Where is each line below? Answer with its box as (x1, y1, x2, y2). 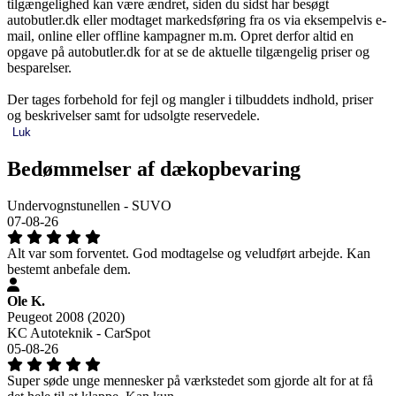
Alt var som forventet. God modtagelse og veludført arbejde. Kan (7, 246, 370, 262)
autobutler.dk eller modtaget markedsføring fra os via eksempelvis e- (7, 11, 386, 27)
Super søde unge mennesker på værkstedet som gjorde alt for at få (7, 373, 373, 389)
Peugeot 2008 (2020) (7, 309, 125, 325)
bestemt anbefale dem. (7, 262, 131, 278)
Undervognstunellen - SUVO (7, 198, 171, 214)
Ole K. (7, 293, 45, 309)
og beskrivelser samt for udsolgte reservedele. (7, 107, 260, 123)
